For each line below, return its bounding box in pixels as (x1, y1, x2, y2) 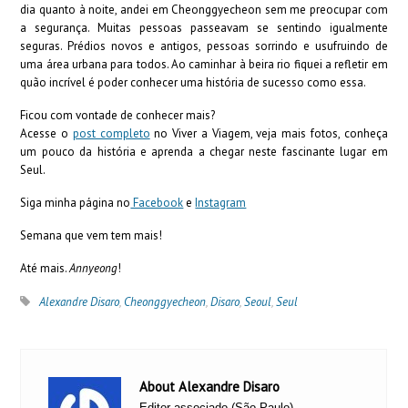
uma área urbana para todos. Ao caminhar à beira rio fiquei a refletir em (20, 56, 388, 72)
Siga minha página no (20, 194, 131, 210)
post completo (72, 125, 150, 141)
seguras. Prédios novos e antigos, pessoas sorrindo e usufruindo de (20, 37, 388, 54)
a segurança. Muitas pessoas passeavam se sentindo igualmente (20, 19, 388, 36)
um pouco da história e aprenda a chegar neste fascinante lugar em (20, 143, 388, 159)
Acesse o (20, 125, 69, 141)
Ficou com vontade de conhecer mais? (20, 107, 216, 123)
